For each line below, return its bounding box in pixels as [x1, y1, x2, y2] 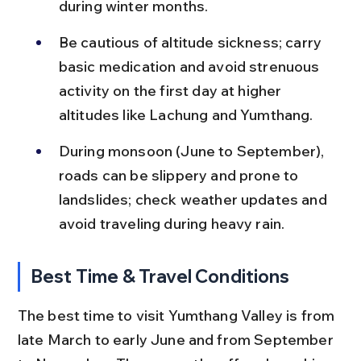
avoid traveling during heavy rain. [58, 214, 285, 233]
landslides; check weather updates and [58, 189, 330, 209]
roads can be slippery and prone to [58, 165, 302, 185]
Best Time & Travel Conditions [31, 264, 290, 288]
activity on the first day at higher [58, 81, 285, 100]
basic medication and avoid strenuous [58, 56, 323, 76]
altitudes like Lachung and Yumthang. [58, 105, 313, 124]
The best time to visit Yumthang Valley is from [17, 305, 338, 325]
